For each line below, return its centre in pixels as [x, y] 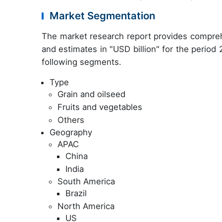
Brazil [76, 194]
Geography [71, 133]
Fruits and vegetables [100, 107]
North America [86, 206]
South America [86, 182]
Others [71, 120]
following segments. [82, 62]
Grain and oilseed [91, 94]
